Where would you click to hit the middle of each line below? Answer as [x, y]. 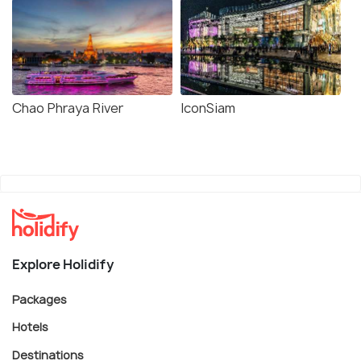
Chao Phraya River [68, 108]
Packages [39, 299]
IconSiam [208, 108]
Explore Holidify [63, 264]
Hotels [30, 327]
